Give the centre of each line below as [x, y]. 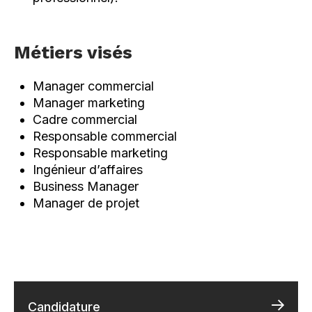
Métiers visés [73, 52]
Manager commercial [93, 86]
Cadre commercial [85, 119]
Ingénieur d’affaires [88, 169]
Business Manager [86, 186]
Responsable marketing [100, 153]
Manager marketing [89, 102]
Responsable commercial [105, 136]
